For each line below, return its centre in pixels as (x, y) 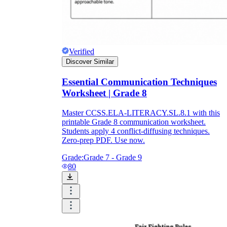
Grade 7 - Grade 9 (113, 157)
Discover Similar (90, 62)
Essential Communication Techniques (139, 82)
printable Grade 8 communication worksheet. (134, 122)
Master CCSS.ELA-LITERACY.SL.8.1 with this (141, 112)
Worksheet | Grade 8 (104, 93)
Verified (82, 52)
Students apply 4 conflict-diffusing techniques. (136, 131)
